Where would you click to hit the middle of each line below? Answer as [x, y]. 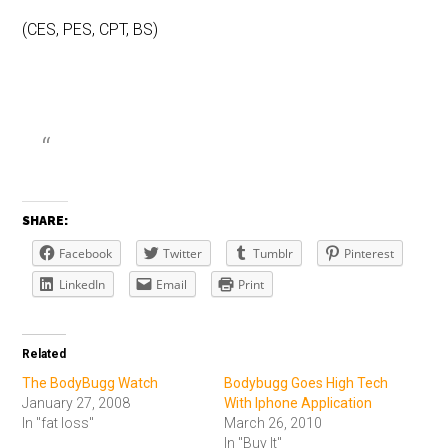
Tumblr [273, 254]
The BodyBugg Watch [90, 383]
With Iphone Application [298, 403]
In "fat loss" [58, 423]
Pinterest [369, 254]
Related [44, 354]
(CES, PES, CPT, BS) [90, 30]
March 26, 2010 [273, 423]
